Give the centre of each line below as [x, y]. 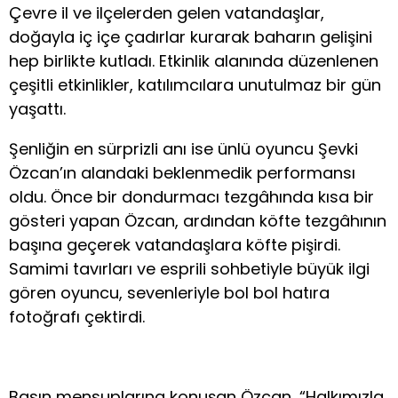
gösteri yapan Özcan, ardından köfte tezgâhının [198, 220]
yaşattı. [37, 108]
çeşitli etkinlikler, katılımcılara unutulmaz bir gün [195, 84]
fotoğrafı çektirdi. [77, 316]
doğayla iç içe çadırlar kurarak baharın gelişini [191, 36]
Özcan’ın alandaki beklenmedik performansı [182, 172]
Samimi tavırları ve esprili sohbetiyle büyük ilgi [189, 268]
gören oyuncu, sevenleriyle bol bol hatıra [169, 292]
